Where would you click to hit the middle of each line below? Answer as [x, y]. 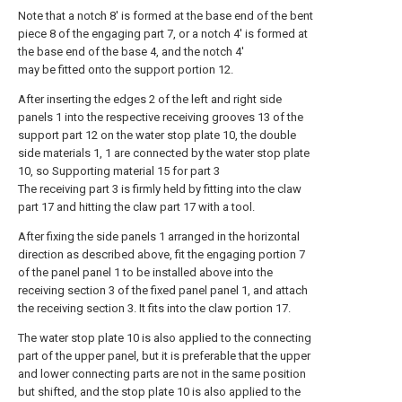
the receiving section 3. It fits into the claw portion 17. [154, 308]
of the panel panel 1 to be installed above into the [145, 272]
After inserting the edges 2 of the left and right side [150, 99]
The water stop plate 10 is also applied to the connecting [165, 338]
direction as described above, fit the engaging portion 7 [162, 254]
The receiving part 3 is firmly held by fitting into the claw [160, 189]
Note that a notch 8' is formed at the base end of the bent [166, 16]
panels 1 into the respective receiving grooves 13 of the [161, 117]
